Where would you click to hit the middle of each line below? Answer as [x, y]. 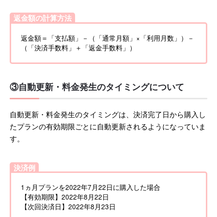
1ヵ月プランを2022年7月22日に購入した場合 [91, 187]
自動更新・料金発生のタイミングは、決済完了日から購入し [108, 115]
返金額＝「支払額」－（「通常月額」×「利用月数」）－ [108, 38]
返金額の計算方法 [42, 18]
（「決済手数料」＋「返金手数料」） [78, 47]
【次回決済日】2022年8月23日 [68, 207]
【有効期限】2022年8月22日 [65, 197]
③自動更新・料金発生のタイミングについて [97, 87]
